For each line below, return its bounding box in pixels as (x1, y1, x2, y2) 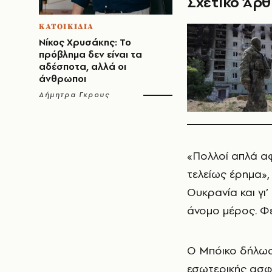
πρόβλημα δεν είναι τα (39, 48, 142, 61)
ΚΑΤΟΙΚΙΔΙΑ (39, 22, 94, 32)
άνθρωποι (39, 72, 86, 85)
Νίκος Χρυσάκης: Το (39, 36, 131, 49)
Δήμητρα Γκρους (39, 90, 110, 100)
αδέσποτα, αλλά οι (39, 60, 126, 73)
